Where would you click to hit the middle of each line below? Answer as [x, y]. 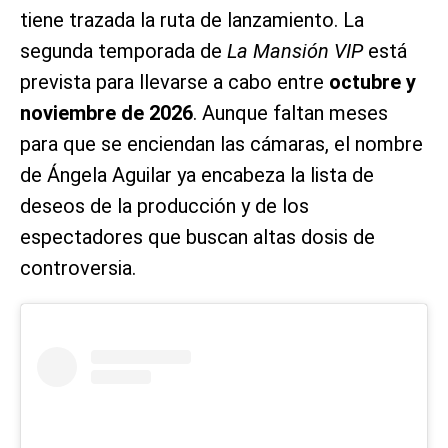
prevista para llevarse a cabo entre [174, 81]
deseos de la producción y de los [164, 205]
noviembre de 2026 [106, 112]
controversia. [78, 267]
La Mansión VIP [295, 50]
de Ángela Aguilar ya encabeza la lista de [197, 174]
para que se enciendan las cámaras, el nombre [221, 143]
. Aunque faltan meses [290, 112]
